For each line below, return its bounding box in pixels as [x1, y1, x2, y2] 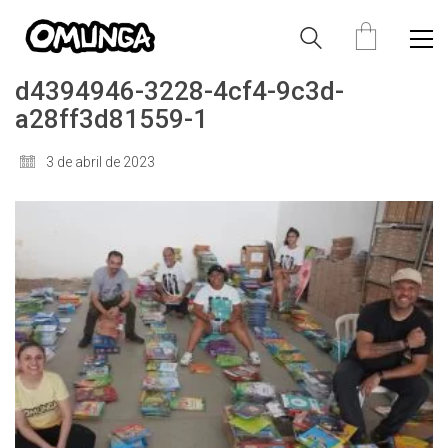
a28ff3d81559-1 [15, 104, 208, 134]
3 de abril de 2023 [46, 154, 155, 170]
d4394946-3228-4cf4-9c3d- [15, 76, 344, 106]
